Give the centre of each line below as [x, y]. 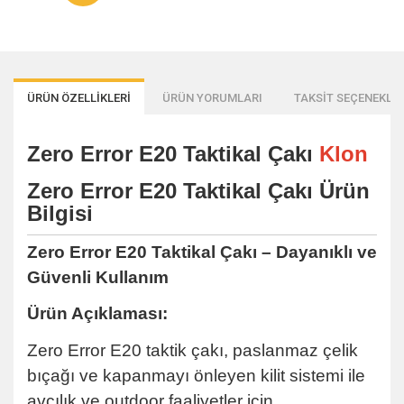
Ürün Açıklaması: [97, 313]
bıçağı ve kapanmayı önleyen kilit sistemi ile [196, 375]
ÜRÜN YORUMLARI [212, 98]
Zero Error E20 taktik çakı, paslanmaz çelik [193, 350]
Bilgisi [60, 213]
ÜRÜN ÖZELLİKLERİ [79, 98]
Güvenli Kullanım [98, 277]
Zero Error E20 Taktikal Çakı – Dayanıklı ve [202, 252]
